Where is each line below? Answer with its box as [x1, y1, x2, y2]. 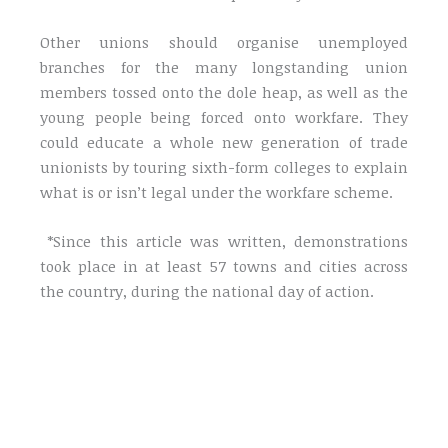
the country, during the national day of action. [40, 280, 375, 301]
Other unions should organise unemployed [40, 31, 408, 52]
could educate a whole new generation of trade [40, 131, 408, 152]
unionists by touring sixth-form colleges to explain [40, 156, 408, 177]
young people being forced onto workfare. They [40, 106, 408, 127]
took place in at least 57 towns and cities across [40, 255, 408, 276]
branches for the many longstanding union [40, 56, 408, 77]
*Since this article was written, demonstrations [40, 230, 408, 251]
